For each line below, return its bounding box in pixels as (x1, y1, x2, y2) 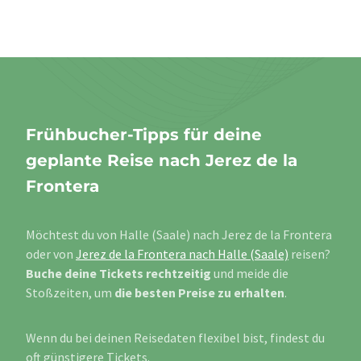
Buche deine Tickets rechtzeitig (26, 265, 211, 282)
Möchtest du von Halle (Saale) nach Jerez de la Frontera (26, 226, 332, 243)
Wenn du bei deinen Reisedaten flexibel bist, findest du (26, 330, 325, 346)
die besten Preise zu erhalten (114, 284, 284, 301)
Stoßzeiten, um (26, 284, 114, 301)
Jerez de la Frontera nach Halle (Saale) (76, 246, 288, 263)
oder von (26, 246, 76, 263)
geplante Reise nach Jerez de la (26, 151, 297, 171)
